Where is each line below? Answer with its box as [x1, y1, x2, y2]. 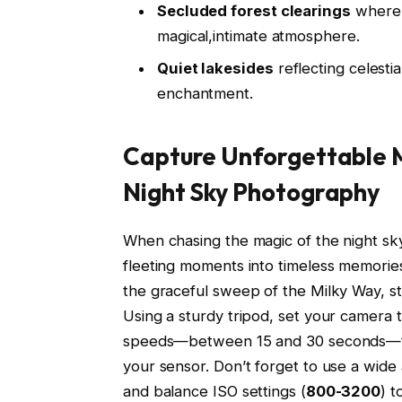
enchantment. [156, 83, 253, 102]
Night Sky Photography [122, 177, 380, 207]
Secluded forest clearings [156, 2, 351, 21]
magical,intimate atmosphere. [156, 27, 360, 46]
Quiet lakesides [156, 58, 274, 77]
